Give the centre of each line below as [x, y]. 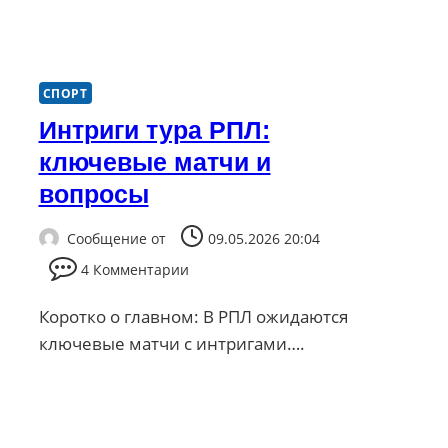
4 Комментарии [135, 269]
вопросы [93, 194]
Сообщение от [116, 238]
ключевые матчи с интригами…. [171, 343]
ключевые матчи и [154, 162]
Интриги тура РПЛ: [154, 130]
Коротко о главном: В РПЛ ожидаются [193, 316]
